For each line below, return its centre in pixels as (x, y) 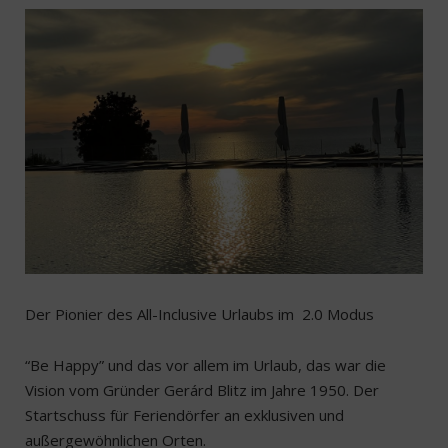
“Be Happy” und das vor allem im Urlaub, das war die (205, 365)
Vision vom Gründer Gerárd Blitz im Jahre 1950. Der (202, 390)
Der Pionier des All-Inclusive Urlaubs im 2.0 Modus (199, 314)
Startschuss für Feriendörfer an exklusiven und (184, 415)
